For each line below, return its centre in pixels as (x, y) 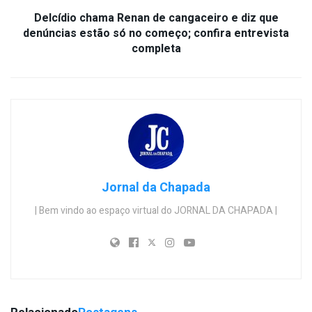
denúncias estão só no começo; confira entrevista (156, 33)
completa (156, 48)
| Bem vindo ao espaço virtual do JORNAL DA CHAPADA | (156, 210)
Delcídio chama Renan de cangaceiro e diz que (156, 18)
